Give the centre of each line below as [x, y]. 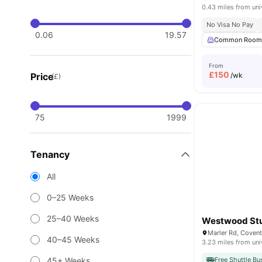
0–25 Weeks [70, 197]
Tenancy [50, 154]
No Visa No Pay [230, 25]
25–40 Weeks [73, 218]
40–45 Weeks [73, 239]
